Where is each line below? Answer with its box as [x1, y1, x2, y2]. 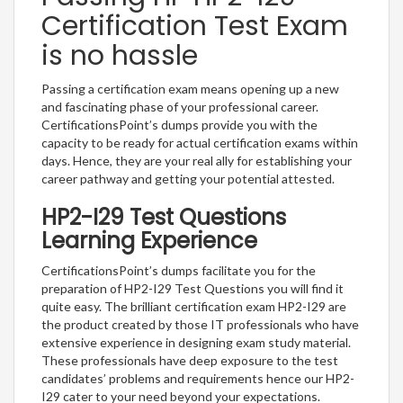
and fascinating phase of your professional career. [41, 98, 318, 114]
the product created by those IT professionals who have [41, 316, 359, 332]
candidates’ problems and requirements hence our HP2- [41, 370, 354, 386]
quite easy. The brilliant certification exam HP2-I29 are [41, 298, 346, 314]
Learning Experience [41, 225, 257, 255]
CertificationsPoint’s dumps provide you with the [41, 116, 318, 132]
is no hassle [41, 36, 198, 75]
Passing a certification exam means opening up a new [41, 80, 339, 96]
